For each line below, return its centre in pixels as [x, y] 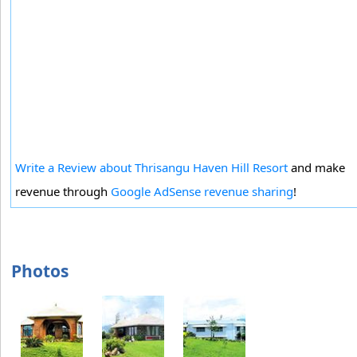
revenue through [63, 191]
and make [316, 167]
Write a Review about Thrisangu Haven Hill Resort [151, 167]
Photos [40, 271]
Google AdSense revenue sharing [202, 191]
